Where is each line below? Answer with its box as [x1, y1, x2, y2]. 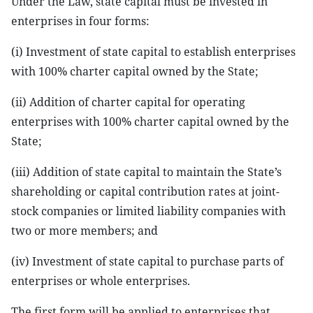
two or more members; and [11, 223, 158, 238]
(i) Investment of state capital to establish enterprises [11, 44, 296, 59]
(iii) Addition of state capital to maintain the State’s [11, 164, 282, 180]
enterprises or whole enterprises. [11, 273, 190, 289]
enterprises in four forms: [11, 13, 150, 29]
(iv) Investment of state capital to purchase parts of [11, 254, 284, 269]
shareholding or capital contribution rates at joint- [11, 184, 279, 199]
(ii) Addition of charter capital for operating [11, 94, 245, 110]
